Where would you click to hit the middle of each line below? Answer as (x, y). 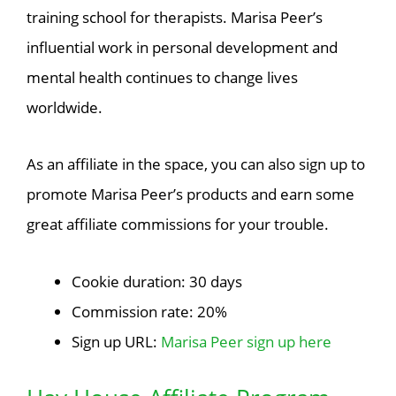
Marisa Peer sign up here (246, 342)
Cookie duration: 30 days (157, 282)
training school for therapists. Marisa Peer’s (175, 17)
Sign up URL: (116, 342)
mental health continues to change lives (162, 77)
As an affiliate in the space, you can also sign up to (196, 164)
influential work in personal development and (182, 47)
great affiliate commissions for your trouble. (178, 225)
